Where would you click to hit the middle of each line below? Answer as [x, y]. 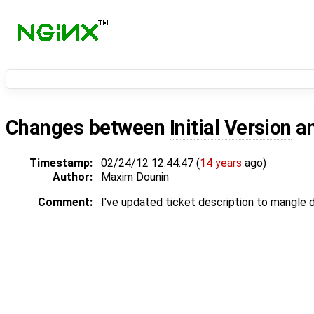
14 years [221, 163]
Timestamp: [61, 163]
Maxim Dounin [135, 177]
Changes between [88, 128]
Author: [73, 177]
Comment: [65, 203]
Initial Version [230, 128]
